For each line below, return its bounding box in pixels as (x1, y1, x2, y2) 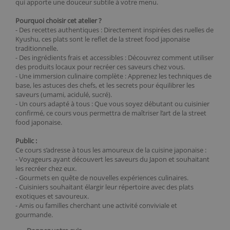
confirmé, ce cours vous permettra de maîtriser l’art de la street (15, 108, 206, 118)
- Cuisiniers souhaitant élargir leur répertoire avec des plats (15, 182, 194, 191)
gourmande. (15, 210, 53, 219)
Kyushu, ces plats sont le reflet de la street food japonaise (15, 34, 190, 44)
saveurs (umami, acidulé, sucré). (15, 90, 112, 99)
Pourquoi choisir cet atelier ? (15, 16, 102, 25)
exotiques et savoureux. (15, 191, 89, 201)
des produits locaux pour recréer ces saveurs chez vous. (15, 62, 185, 71)
